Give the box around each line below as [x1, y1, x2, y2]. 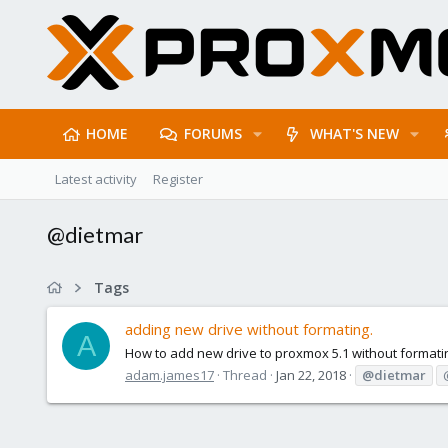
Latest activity [55, 170, 137, 188]
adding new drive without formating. [125, 319, 373, 340]
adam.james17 [125, 365, 214, 384]
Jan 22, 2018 [276, 365, 346, 384]
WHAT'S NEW [310, 124, 400, 143]
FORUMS [183, 124, 242, 143]
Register [153, 170, 203, 188]
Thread [223, 365, 267, 384]
